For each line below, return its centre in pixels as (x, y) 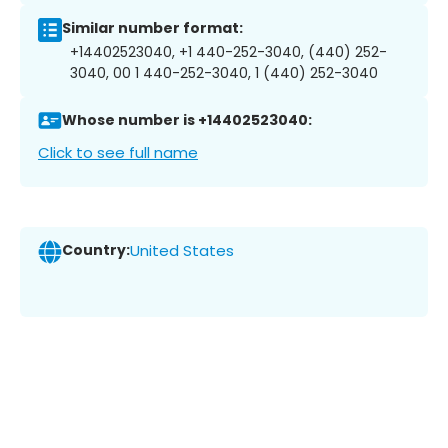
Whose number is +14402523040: (187, 120)
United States (182, 251)
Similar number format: (152, 28)
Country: (96, 250)
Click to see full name (118, 152)
